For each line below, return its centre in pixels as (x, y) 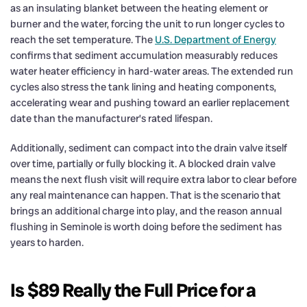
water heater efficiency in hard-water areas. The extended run (152, 71)
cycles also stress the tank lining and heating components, (143, 87)
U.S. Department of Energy (216, 39)
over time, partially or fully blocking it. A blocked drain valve (143, 163)
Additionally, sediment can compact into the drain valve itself (149, 148)
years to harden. (47, 242)
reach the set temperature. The (83, 39)
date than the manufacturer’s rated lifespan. (111, 118)
